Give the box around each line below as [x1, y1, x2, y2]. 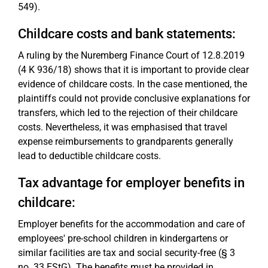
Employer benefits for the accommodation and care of [18, 218, 245, 230]
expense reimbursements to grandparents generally [18, 136, 233, 147]
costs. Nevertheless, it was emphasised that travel [18, 121, 227, 133]
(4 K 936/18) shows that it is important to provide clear [18, 64, 249, 75]
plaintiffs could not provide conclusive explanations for [18, 93, 250, 104]
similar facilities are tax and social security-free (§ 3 [18, 247, 235, 258]
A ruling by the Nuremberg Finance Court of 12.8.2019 [18, 50, 245, 61]
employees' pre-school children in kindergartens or [18, 233, 228, 244]
